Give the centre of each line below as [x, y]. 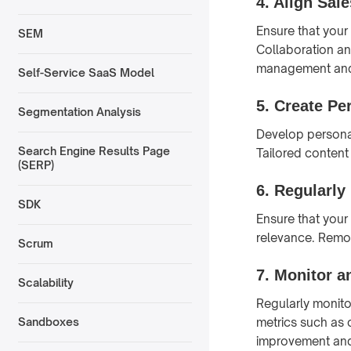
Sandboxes [48, 322]
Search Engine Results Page [94, 151]
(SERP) [36, 165]
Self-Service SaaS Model [86, 73]
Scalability [45, 283]
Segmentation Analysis [79, 112]
